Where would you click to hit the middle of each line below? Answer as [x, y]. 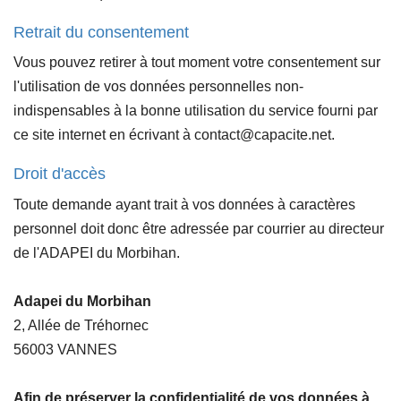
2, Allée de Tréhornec [81, 325]
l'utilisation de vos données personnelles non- [158, 87]
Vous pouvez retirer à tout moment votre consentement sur [197, 63]
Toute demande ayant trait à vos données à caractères [184, 204]
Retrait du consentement [101, 32]
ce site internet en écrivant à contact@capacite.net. [174, 135]
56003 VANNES [65, 349]
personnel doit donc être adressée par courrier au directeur [199, 228]
